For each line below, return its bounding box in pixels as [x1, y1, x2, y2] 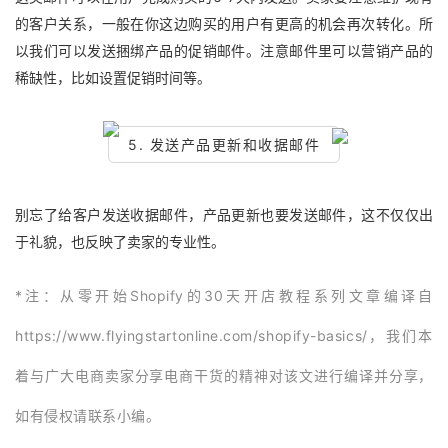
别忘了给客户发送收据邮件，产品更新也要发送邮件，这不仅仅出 [15, 206, 433, 223]
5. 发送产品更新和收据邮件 [128, 136, 320, 153]
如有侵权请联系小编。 [15, 407, 161, 424]
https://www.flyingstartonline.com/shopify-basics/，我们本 [15, 327, 433, 344]
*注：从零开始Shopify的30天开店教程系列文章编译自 [15, 287, 433, 304]
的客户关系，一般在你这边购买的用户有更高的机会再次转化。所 [15, 15, 433, 32]
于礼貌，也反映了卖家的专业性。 [15, 233, 225, 250]
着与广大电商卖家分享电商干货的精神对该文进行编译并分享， [15, 367, 433, 384]
